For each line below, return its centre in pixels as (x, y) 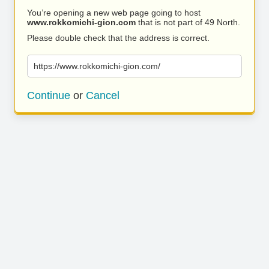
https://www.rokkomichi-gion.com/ (97, 66)
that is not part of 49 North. (188, 22)
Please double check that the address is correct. (118, 38)
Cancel (103, 95)
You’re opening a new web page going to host (114, 13)
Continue (49, 95)
